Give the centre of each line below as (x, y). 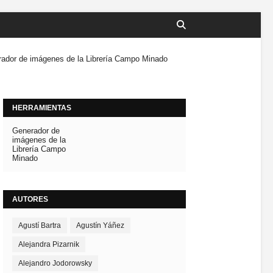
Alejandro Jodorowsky (55, 263)
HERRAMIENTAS (42, 108)
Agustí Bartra (40, 225)
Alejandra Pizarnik (49, 244)
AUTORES (30, 199)
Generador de (36, 131)
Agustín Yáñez (100, 225)
